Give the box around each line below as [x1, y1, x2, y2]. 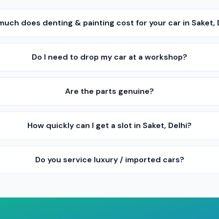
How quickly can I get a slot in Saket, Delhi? [27, 120, 192, 131]
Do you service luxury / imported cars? [35, 154, 184, 165]
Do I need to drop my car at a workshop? [32, 52, 188, 62]
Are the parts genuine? [65, 86, 154, 96]
